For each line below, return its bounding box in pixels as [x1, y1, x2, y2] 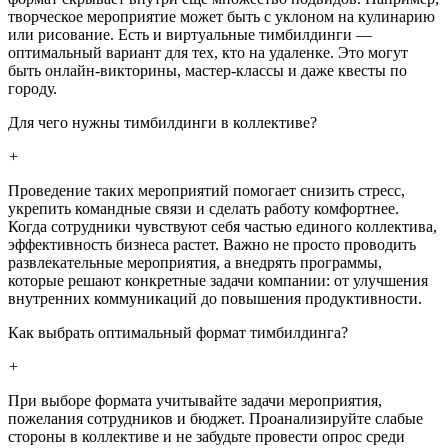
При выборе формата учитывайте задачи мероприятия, [8, 391, 382, 409]
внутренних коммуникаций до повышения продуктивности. [8, 289, 422, 307]
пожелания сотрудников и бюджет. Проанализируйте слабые [8, 409, 423, 427]
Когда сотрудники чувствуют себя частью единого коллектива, [8, 217, 437, 235]
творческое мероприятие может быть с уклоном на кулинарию [8, 7, 435, 25]
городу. [8, 79, 57, 97]
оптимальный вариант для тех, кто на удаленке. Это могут [8, 43, 408, 61]
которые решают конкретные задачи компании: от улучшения [8, 271, 428, 289]
